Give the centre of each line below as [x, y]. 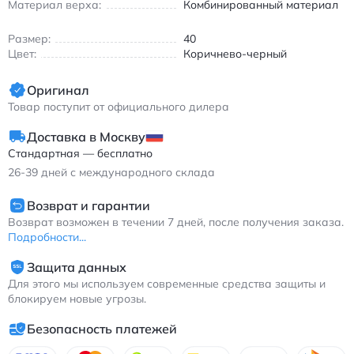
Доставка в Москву [86, 136]
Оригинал [58, 90]
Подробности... [47, 237]
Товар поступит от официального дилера [119, 107]
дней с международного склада [128, 173]
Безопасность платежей [102, 328]
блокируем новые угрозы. [77, 299]
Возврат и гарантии [88, 205]
